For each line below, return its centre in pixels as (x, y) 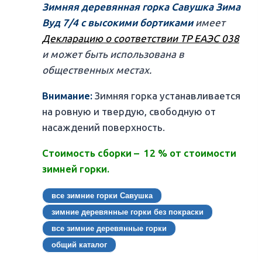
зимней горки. (76, 169)
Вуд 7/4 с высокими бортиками (118, 23)
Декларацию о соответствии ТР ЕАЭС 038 (141, 39)
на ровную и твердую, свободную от (129, 112)
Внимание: (68, 96)
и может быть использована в (113, 55)
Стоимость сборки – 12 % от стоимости (139, 154)
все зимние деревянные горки (109, 229)
